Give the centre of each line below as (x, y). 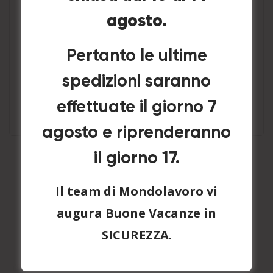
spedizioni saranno (136, 82)
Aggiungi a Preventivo (136, 99)
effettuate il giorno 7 (136, 107)
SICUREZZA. (136, 235)
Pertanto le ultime (136, 56)
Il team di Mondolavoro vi (136, 191)
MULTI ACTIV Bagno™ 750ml (136, 58)
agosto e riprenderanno (136, 133)
